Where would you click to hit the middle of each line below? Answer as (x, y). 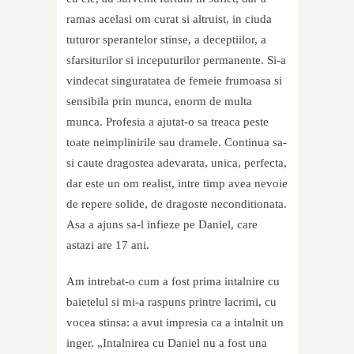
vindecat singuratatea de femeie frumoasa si (174, 81)
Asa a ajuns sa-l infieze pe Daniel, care (162, 225)
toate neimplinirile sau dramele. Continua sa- (177, 143)
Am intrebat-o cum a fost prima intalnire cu (173, 282)
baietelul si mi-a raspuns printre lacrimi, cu (171, 302)
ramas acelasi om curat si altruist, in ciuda (169, 19)
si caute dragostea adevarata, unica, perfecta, (177, 163)
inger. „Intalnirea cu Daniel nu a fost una (167, 343)
